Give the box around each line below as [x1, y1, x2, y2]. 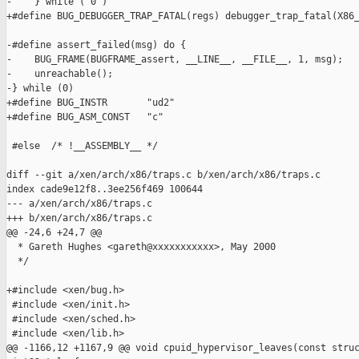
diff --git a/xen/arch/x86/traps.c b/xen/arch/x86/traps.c [6, 169, 321, 181]
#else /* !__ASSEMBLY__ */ [6, 140, 158, 152]
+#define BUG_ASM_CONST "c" [6, 111, 163, 123]
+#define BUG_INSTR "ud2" [6, 97, 175, 109]
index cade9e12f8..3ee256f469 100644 [6, 184, 203, 196]
